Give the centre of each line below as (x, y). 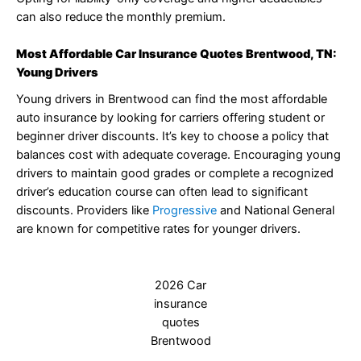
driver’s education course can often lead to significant (162, 192)
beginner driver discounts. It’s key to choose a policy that (172, 137)
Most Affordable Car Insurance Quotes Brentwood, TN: (176, 54)
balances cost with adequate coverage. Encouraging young (178, 155)
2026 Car (180, 285)
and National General (277, 211)
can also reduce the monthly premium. (121, 17)
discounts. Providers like (84, 211)
